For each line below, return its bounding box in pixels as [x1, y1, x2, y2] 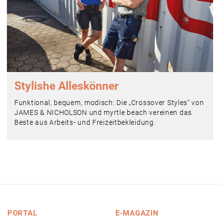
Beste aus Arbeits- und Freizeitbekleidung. [14, 118, 156, 127]
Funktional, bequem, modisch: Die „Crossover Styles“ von [14, 99, 204, 107]
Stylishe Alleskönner [14, 79, 118, 93]
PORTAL [7, 209, 37, 218]
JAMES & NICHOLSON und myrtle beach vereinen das [14, 109, 192, 117]
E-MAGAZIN [115, 209, 159, 218]
